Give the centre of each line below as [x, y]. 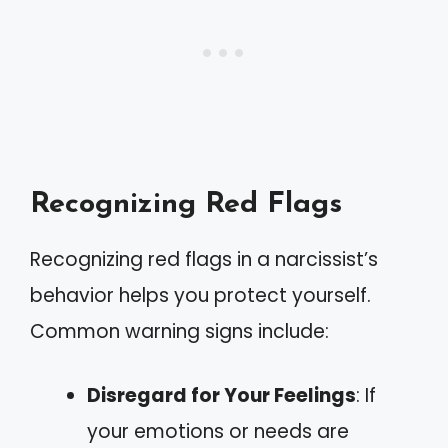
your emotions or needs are [218, 431]
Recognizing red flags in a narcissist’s [204, 259]
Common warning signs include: [179, 331]
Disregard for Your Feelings [221, 395]
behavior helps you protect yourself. [200, 295]
